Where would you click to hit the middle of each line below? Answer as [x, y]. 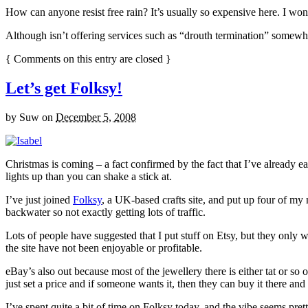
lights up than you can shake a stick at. [89, 176]
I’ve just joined [39, 199]
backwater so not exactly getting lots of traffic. [106, 212]
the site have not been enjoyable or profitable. [104, 247]
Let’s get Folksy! [64, 88]
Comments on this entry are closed [88, 58]
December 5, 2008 [96, 117]
